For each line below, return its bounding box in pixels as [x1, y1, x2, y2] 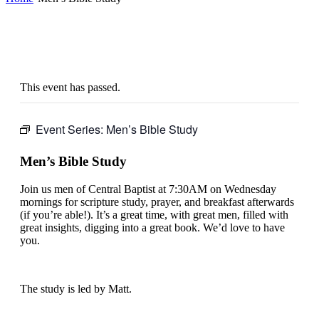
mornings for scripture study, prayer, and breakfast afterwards [20, 195, 294, 208]
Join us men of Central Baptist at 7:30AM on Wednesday [20, 182, 276, 195]
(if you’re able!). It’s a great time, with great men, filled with [20, 208, 288, 221]
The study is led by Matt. [20, 282, 132, 295]
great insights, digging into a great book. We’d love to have [20, 221, 285, 234]
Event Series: [36, 120, 106, 137]
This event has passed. [20, 80, 120, 93]
